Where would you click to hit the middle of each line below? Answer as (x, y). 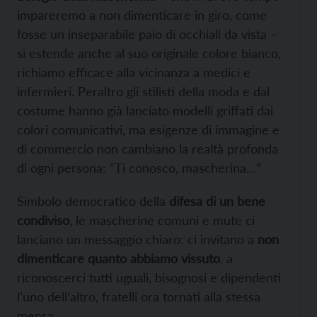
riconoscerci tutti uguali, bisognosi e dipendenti (149, 278)
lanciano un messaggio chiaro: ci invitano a (137, 240)
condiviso (43, 220)
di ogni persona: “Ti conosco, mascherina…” (139, 168)
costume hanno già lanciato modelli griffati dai (145, 111)
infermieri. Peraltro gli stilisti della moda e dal (143, 92)
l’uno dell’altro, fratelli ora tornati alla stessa (139, 297)
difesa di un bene (217, 201)
